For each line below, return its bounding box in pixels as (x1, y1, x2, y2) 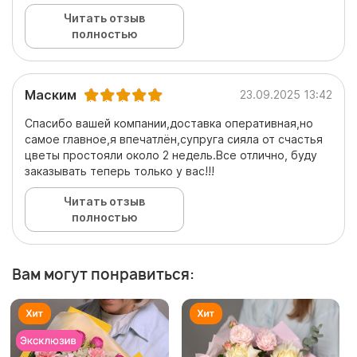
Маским (25, 87, 76, 104)
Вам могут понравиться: (12, 265, 194, 285)
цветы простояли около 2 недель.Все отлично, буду (25, 148, 317, 163)
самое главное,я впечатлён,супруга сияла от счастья (25, 132, 323, 147)
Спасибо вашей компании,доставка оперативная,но (25, 116, 313, 131)
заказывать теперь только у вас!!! (25, 164, 214, 178)
